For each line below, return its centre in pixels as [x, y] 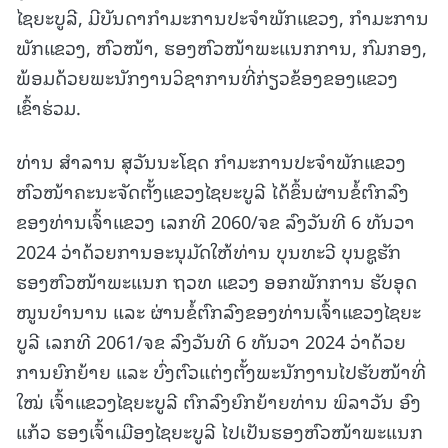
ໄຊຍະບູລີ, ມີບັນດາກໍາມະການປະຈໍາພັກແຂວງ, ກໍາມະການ [222, 17]
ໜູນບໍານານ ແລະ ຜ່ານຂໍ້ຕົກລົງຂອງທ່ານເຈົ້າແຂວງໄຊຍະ [218, 311]
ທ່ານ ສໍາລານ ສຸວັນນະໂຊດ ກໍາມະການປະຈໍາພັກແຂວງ [211, 161]
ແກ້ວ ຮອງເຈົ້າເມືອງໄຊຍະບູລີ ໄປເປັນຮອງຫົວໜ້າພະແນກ [219, 431]
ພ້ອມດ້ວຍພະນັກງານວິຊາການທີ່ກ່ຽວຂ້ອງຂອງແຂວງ [207, 77]
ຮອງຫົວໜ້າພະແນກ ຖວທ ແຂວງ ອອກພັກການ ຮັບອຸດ [216, 281]
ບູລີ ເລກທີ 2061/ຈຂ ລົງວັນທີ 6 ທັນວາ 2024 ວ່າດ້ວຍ [211, 341]
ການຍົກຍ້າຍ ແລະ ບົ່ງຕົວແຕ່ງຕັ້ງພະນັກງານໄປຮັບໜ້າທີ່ [221, 371]
